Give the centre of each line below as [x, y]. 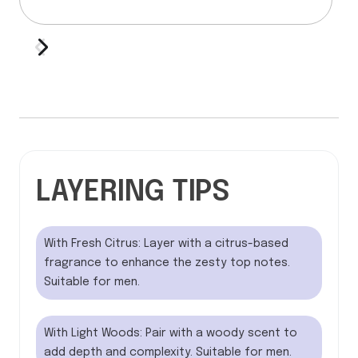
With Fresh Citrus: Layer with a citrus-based [166, 244]
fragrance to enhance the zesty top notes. [167, 263]
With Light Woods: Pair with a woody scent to [171, 334]
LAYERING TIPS [133, 193]
